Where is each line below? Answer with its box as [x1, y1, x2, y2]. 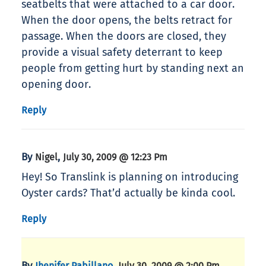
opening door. [21, 78, 91, 91]
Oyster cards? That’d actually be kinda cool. [21, 186, 235, 200]
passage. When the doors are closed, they [21, 30, 226, 43]
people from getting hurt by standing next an [21, 62, 244, 75]
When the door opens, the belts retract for [21, 14, 232, 27]
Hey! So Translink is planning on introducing [21, 170, 238, 184]
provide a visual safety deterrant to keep [21, 46, 223, 59]
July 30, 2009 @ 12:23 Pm [63, 151, 167, 163]
